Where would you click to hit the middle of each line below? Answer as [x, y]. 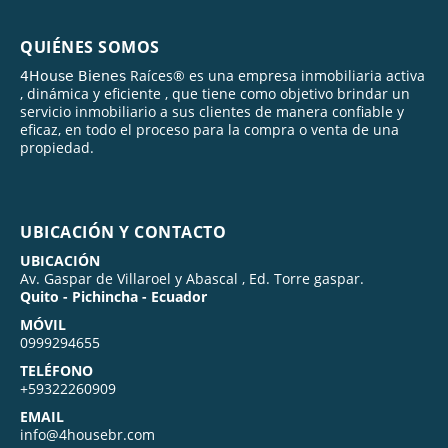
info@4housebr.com [87, 434]
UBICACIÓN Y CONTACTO [123, 231]
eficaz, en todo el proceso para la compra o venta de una [209, 129]
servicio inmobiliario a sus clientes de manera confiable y [212, 111]
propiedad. [57, 147]
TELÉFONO [56, 370]
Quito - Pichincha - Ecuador [113, 296]
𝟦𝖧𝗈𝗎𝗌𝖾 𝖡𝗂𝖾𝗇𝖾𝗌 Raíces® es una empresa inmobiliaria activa [222, 75]
